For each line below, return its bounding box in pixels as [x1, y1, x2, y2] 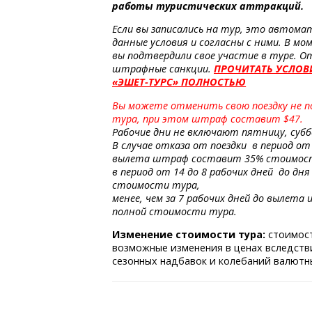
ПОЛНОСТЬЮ [178, 75, 247, 89]
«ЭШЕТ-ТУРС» [112, 75, 179, 89]
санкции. [169, 62, 212, 76]
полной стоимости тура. [112, 204, 237, 218]
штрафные [112, 62, 167, 76]
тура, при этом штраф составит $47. [112, 111, 304, 125]
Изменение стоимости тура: [112, 227, 266, 241]
